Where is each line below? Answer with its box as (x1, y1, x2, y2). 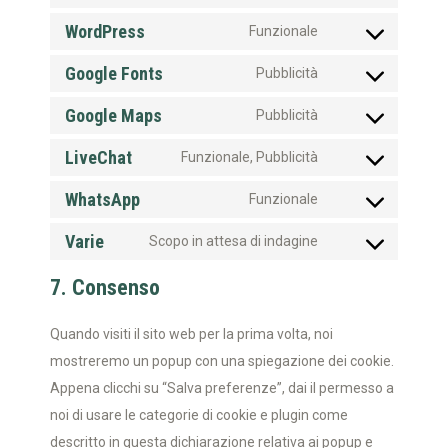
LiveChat (65, 147, 132, 168)
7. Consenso (50, 275, 160, 300)
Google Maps (65, 105, 162, 126)
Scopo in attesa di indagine (149, 233, 318, 249)
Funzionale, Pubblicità (181, 149, 318, 165)
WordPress (65, 21, 145, 42)
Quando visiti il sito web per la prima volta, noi (50, 326, 333, 342)
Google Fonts (65, 63, 163, 84)
